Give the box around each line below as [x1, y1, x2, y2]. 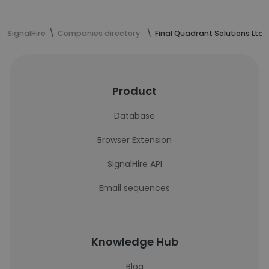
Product [112, 83, 157, 98]
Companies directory [58, 28, 140, 38]
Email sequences [99, 182, 170, 194]
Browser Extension [97, 134, 172, 146]
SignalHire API [107, 158, 162, 170]
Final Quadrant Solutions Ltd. [155, 28, 266, 38]
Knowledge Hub [91, 234, 178, 249]
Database [114, 110, 155, 122]
